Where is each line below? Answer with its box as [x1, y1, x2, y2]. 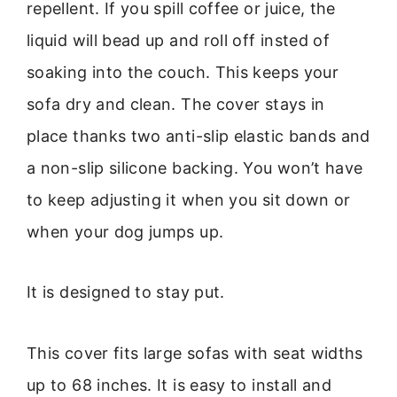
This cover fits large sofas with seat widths [27, 343, 363, 362]
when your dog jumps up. [27, 222, 224, 241]
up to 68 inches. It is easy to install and [27, 375, 332, 394]
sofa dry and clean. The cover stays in [27, 94, 325, 113]
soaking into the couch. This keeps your [27, 62, 339, 82]
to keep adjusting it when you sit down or [27, 190, 351, 209]
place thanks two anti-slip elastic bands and [27, 126, 370, 145]
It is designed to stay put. [27, 283, 225, 302]
